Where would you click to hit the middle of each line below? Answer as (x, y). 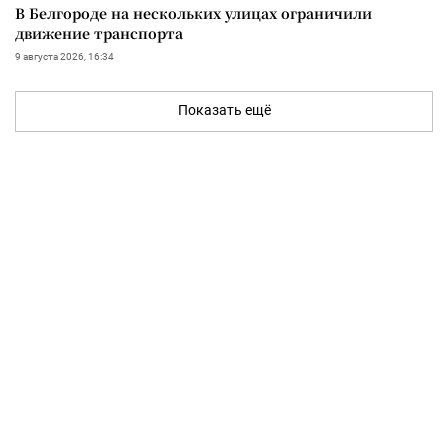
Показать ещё (224, 109)
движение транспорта (99, 32)
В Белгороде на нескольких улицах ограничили (193, 12)
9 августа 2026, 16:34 (64, 56)
